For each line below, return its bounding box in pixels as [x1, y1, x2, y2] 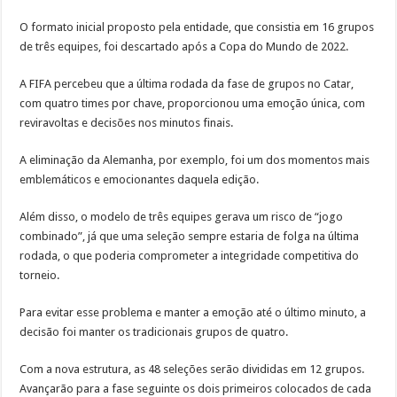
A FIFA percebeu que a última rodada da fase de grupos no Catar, [19, 77, 354, 91]
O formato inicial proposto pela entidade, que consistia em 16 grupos [19, 20, 375, 35]
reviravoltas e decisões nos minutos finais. [19, 116, 234, 130]
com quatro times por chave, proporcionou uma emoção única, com [19, 97, 366, 111]
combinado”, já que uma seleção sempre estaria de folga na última [19, 230, 360, 244]
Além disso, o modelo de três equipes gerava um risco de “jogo [19, 210, 344, 224]
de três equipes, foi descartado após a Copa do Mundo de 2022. [19, 40, 349, 54]
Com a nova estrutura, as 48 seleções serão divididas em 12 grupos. [19, 362, 365, 377]
